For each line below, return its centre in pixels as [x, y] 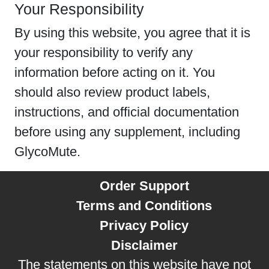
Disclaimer [144, 245]
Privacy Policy [144, 225]
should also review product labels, [112, 92]
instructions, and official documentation [127, 112]
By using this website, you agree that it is [132, 33]
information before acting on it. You [115, 72]
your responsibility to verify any [104, 53]
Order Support [144, 186]
